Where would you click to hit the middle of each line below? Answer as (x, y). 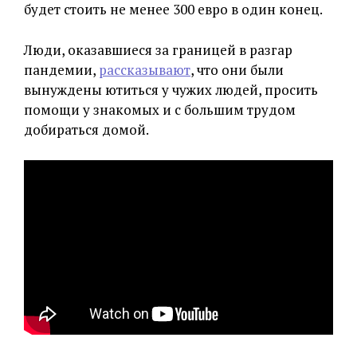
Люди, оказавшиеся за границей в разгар (158, 49)
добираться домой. (86, 129)
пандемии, (61, 69)
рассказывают (145, 69)
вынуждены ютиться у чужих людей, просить (171, 89)
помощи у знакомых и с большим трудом (160, 109)
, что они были (237, 69)
